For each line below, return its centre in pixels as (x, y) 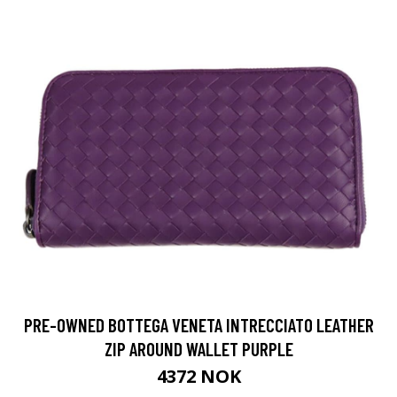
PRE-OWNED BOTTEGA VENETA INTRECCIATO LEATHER (198, 324)
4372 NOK (198, 376)
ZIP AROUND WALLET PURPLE (198, 348)
